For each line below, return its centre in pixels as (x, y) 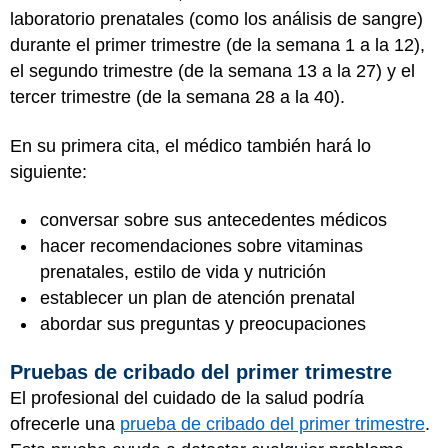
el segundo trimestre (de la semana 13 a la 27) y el (212, 71)
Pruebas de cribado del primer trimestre (201, 371)
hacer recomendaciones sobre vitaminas (201, 246)
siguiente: (48, 171)
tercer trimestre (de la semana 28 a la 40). (177, 97)
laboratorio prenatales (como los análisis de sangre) (216, 19)
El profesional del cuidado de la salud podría (187, 397)
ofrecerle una (65, 423)
